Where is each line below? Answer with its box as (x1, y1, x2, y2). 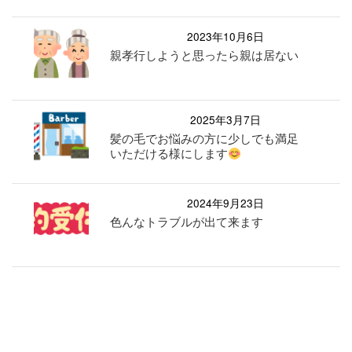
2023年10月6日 (186, 28, 264, 45)
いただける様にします (110, 145, 229, 162)
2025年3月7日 (189, 112, 261, 128)
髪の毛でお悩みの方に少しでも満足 (110, 130, 299, 147)
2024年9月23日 (186, 195, 264, 211)
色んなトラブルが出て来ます (110, 213, 264, 230)
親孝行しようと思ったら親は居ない (110, 46, 299, 64)
